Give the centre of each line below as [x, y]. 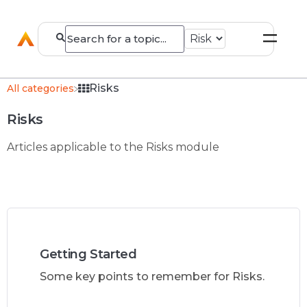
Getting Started [88, 255]
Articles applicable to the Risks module [113, 147]
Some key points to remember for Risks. [152, 277]
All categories [40, 89]
